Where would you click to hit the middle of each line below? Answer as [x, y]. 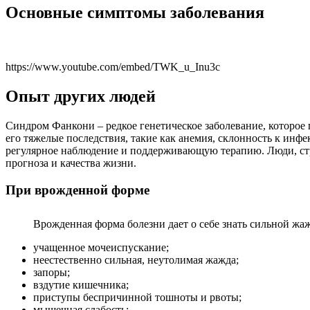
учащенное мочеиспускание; [101, 247]
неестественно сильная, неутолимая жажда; [136, 259]
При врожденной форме [77, 190]
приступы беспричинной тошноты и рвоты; [137, 297]
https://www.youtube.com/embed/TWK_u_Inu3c [113, 67]
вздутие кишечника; [81, 284]
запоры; [52, 272]
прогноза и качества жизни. [71, 163]
